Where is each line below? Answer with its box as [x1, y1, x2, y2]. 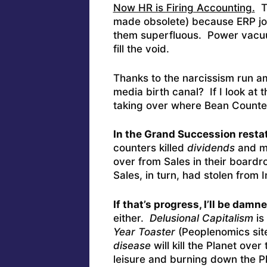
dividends [187, 142, 235, 154]
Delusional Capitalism [146, 212, 253, 224]
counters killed [113, 142, 187, 154]
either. [113, 212, 147, 224]
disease [113, 239, 151, 252]
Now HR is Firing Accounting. [113, 2, 255, 14]
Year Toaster [113, 225, 175, 238]
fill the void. [113, 43, 169, 55]
